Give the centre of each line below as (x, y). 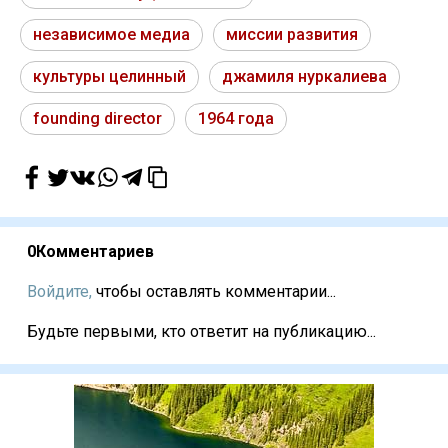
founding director (97, 119)
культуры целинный (109, 77)
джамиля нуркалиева (304, 77)
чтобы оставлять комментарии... (214, 292)
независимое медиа (111, 35)
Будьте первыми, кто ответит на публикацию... (201, 332)
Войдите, (59, 292)
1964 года (236, 119)
